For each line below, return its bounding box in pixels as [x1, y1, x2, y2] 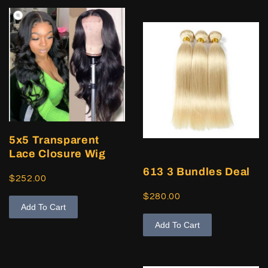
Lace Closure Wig [9, 148, 106, 160]
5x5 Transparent [9, 134, 99, 147]
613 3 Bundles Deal [143, 165, 250, 178]
